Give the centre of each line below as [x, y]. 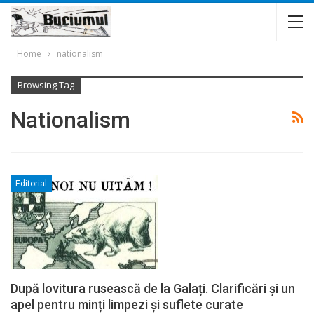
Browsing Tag [46, 85]
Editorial [31, 183]
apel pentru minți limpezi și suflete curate [127, 305]
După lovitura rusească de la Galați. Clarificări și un [153, 289]
